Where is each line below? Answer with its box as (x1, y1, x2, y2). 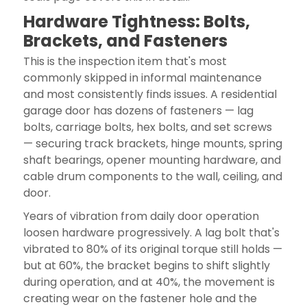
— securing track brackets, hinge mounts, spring (23, 135, 282, 151)
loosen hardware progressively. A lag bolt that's (23, 224, 280, 241)
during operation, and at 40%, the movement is (23, 273, 275, 290)
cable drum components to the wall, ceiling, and (23, 168, 282, 184)
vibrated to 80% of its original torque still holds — (23, 241, 282, 257)
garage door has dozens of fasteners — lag (23, 102, 254, 119)
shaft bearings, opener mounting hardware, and (23, 151, 281, 168)
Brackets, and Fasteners (23, 29, 228, 52)
